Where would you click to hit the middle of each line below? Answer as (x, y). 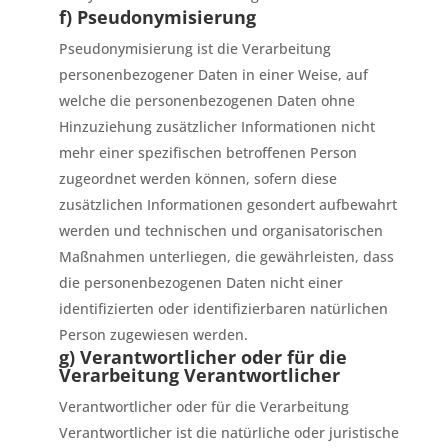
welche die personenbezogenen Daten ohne (206, 100)
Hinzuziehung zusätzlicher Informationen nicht (216, 126)
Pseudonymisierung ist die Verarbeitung (194, 48)
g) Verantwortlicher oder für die (202, 357)
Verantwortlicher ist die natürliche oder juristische (228, 432)
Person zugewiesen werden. (153, 334)
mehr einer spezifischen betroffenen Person (207, 152)
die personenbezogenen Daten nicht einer (200, 282)
